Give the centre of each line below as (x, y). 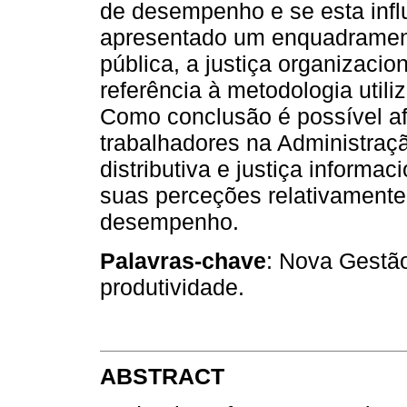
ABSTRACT (162, 377)
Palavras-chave (183, 260)
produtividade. (172, 287)
